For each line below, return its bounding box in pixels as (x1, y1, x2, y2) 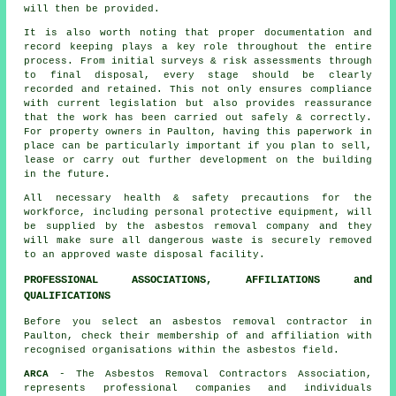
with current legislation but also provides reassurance (24, 97, 372, 109)
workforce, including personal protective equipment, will (24, 206, 372, 217)
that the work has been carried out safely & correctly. (24, 111, 372, 123)
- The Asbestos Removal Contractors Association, (49, 368, 372, 379)
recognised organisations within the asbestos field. (24, 344, 340, 355)
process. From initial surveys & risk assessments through (24, 55, 372, 66)
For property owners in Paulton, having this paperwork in (24, 126, 372, 137)
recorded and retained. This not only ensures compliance (24, 83, 372, 95)
